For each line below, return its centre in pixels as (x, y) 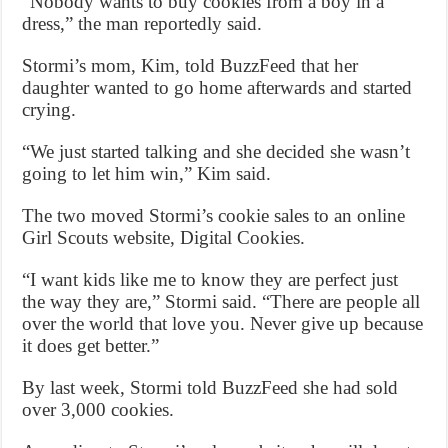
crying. (49, 109)
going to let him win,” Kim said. (147, 173)
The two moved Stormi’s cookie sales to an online (214, 215)
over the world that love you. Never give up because (223, 323)
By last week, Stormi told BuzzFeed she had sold (210, 387)
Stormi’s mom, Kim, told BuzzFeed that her (190, 65)
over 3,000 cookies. (98, 409)
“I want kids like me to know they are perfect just (210, 279)
